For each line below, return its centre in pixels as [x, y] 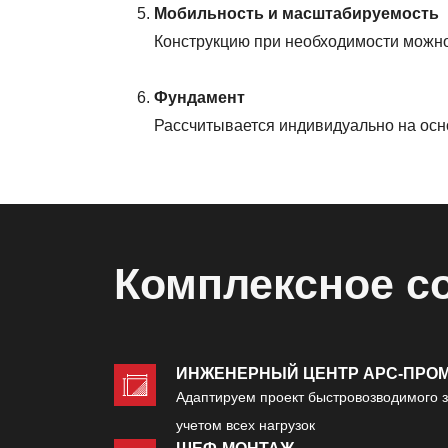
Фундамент [199, 98]
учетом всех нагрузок [245, 425]
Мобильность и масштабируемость [296, 14]
